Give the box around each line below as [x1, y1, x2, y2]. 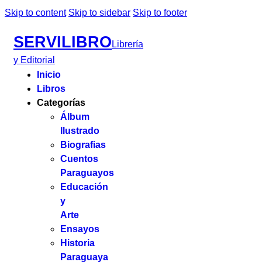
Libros [37, 84, 65, 94]
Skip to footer [133, 8, 187, 18]
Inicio [37, 70, 61, 80]
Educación [60, 182, 108, 192]
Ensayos [60, 224, 99, 234]
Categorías [37, 98, 85, 108]
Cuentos [60, 154, 98, 164]
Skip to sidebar [68, 8, 130, 18]
